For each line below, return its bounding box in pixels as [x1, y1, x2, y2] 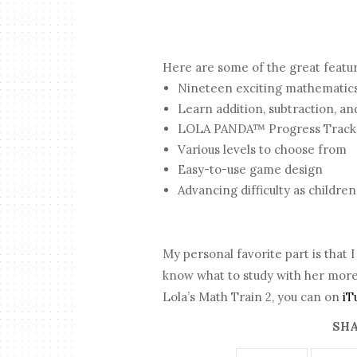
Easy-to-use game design [177, 162, 326, 178]
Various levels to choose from [177, 141, 350, 157]
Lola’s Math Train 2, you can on [163, 289, 343, 305]
